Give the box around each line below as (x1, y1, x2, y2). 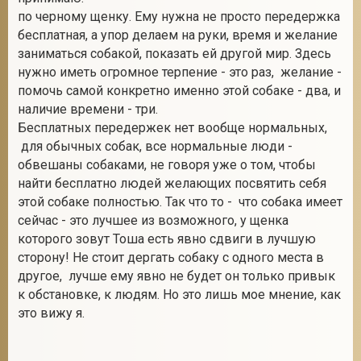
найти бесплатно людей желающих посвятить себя (18, 176, 326, 191)
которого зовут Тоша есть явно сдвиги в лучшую (18, 231, 316, 247)
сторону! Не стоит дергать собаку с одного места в (18, 250, 324, 265)
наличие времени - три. (18, 102, 158, 117)
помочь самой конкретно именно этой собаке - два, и (18, 83, 341, 98)
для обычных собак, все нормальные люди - (18, 139, 293, 154)
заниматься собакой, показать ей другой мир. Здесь (18, 46, 331, 61)
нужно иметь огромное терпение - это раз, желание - (18, 64, 342, 80)
